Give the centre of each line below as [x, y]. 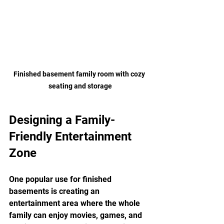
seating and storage [80, 86]
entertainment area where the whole [75, 203]
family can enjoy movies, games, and [76, 215]
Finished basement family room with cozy [80, 74]
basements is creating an [55, 191]
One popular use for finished [61, 179]
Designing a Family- [62, 120]
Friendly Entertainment [72, 137]
